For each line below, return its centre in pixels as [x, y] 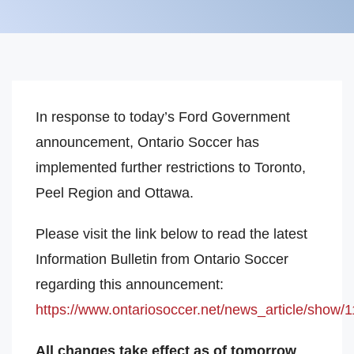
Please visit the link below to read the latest [171, 234]
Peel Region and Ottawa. [115, 193]
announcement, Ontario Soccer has [147, 142]
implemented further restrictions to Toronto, [171, 168]
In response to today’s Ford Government [163, 117]
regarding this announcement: [130, 284]
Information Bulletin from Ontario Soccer [162, 259]
